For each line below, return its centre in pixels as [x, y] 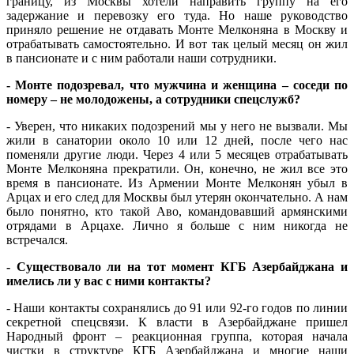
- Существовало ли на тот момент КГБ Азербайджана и [177, 267]
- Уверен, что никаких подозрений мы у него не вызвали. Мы [177, 126]
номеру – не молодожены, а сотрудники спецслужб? [153, 100]
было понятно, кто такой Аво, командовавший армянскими [177, 212]
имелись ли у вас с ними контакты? [109, 281]
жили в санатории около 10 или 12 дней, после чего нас [177, 141]
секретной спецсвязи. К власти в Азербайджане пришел [177, 322]
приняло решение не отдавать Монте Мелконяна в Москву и [177, 30]
